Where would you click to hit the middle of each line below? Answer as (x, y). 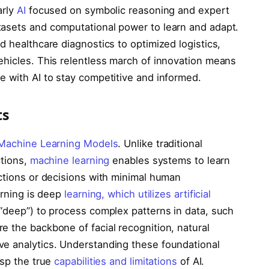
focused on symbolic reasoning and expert (127, 10)
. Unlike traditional (160, 143)
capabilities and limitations (116, 261)
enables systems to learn (170, 160)
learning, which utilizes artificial (138, 194)
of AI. (191, 261)
